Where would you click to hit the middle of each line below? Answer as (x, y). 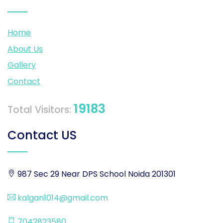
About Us (25, 49)
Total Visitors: (41, 110)
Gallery (22, 65)
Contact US (42, 135)
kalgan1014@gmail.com (62, 198)
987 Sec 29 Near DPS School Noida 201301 (96, 174)
